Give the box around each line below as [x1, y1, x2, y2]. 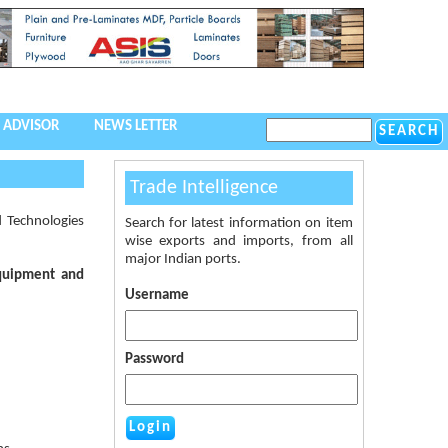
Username [124, 287, 189, 303]
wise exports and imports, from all [124, 233, 353, 249]
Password [124, 351, 184, 367]
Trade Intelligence [129, 177, 278, 198]
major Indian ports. [124, 251, 241, 267]
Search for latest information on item [124, 215, 353, 231]
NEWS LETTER [94, 119, 177, 134]
